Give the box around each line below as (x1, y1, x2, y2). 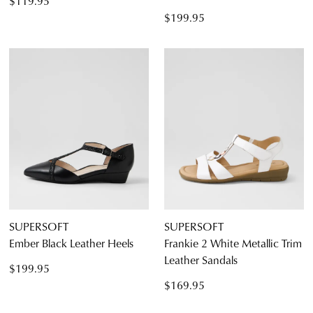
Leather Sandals (164, 252, 238, 268)
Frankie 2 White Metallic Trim (164, 235, 302, 252)
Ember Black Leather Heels (9, 235, 133, 252)
